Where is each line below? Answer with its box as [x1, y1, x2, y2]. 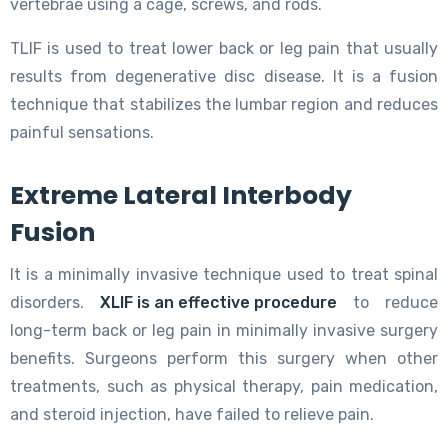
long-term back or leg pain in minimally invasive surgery [10, 320, 438, 340]
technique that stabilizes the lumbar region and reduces [10, 94, 438, 114]
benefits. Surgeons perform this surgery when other [10, 348, 438, 368]
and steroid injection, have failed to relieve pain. [10, 404, 374, 424]
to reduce [337, 292, 438, 312]
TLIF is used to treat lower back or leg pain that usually [10, 38, 438, 58]
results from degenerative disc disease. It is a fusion [10, 66, 438, 86]
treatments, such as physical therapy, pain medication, [10, 376, 438, 396]
